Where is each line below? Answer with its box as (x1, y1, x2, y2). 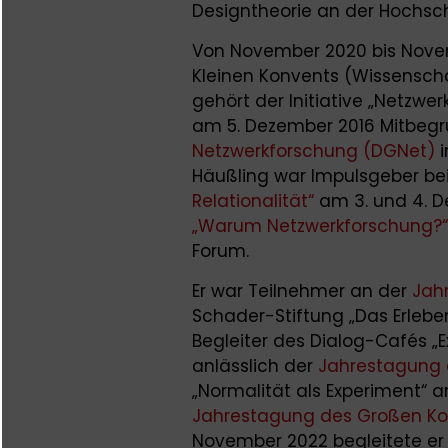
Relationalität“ (192, 188, 314, 213)
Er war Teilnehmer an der (192, 278, 412, 303)
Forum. (192, 238, 249, 263)
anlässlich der (192, 353, 318, 378)
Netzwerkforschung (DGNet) (192, 138, 435, 163)
